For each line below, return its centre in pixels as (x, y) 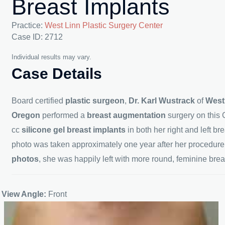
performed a (64, 116)
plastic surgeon (95, 101)
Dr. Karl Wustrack (162, 101)
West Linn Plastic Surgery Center (104, 26)
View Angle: (24, 194)
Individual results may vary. (52, 57)
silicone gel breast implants (74, 130)
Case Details (57, 74)
